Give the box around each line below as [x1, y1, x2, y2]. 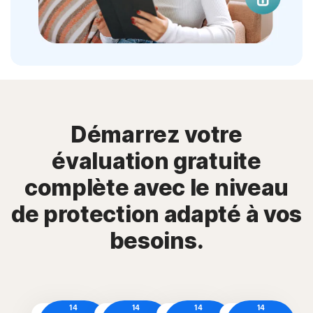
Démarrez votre [71, 121, 242, 149]
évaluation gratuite [52, 147, 261, 175]
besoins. [109, 227, 204, 255]
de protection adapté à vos [10, 201, 303, 228]
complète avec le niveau [24, 174, 289, 202]
